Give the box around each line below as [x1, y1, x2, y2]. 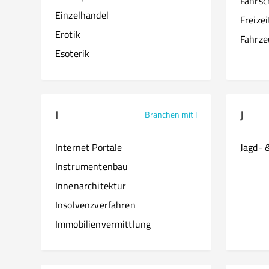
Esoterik [55, 47, 90, 60]
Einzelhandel [55, 8, 109, 22]
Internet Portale [55, 141, 122, 154]
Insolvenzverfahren [55, 198, 136, 211]
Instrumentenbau [55, 160, 128, 173]
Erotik [55, 28, 80, 41]
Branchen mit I [145, 109, 197, 120]
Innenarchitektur [55, 179, 127, 192]
